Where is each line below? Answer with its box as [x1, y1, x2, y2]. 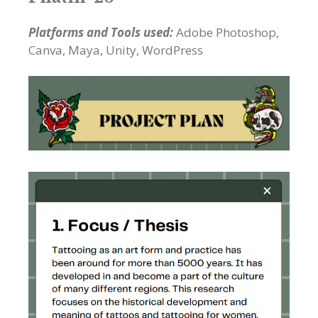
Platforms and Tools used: [28, 24, 176, 41]
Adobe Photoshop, [176, 24, 279, 41]
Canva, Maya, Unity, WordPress [28, 42, 203, 59]
